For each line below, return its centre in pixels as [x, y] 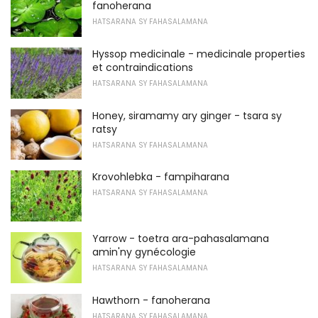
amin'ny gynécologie [144, 252]
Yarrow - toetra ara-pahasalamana [181, 238]
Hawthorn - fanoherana [151, 300]
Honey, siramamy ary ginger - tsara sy [187, 115]
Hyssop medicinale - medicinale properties [199, 54]
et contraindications [143, 67]
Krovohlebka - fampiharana [161, 177]
